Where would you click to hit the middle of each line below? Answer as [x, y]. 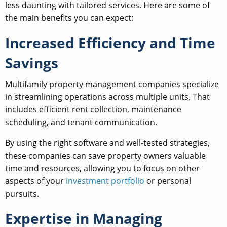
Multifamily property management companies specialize [112, 84]
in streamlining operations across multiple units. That [107, 97]
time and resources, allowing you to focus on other [102, 168]
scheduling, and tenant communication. [81, 122]
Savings [32, 63]
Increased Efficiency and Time [110, 43]
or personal [168, 181]
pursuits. [22, 194]
